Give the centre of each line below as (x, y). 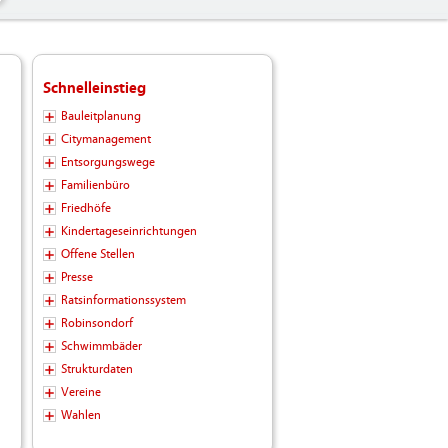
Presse (76, 277)
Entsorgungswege (107, 162)
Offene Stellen (97, 254)
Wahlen (80, 415)
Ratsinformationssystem (123, 300)
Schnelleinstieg (94, 88)
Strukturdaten (96, 369)
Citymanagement (105, 139)
